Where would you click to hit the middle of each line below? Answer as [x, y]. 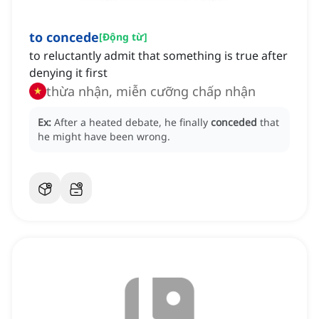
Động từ [123, 37]
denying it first [68, 73]
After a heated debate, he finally [132, 122]
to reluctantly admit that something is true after [158, 56]
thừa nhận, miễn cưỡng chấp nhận [151, 91]
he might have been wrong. [104, 137]
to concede [64, 37]
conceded [234, 122]
